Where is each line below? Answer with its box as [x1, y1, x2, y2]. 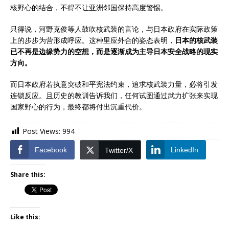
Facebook [35, 146, 67, 154]
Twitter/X [105, 146, 133, 155]
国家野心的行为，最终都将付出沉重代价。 [10, 101, 146, 111]
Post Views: [22, 126, 60, 136]
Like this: [10, 213, 40, 222]
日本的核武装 [175, 35, 218, 45]
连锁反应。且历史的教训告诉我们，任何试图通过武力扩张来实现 [10, 90, 218, 100]
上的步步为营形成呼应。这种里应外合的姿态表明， [10, 35, 175, 45]
